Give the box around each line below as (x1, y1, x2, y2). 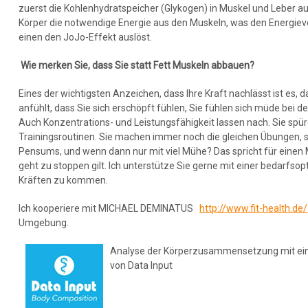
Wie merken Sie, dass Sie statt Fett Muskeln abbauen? (21, 59, 255, 71)
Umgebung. (19, 217, 69, 228)
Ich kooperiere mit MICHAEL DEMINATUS (19, 202, 200, 214)
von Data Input (110, 259, 173, 271)
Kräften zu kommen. (19, 174, 109, 186)
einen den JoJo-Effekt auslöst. (19, 31, 153, 43)
